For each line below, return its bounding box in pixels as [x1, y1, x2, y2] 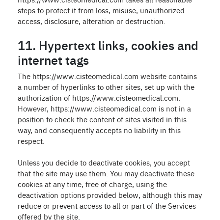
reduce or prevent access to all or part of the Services [18, 200, 196, 211]
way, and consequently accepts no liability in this [18, 125, 181, 135]
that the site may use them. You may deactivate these [18, 168, 194, 178]
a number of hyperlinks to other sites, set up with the [18, 82, 194, 92]
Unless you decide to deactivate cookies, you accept [18, 157, 190, 167]
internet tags [18, 51, 89, 68]
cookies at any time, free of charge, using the [18, 179, 167, 189]
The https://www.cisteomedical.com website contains [18, 71, 197, 81]
